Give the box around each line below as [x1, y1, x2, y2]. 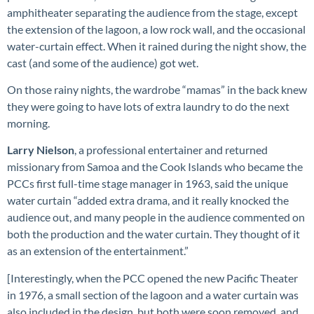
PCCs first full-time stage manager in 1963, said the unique [7, 177, 288, 191]
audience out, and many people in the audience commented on [7, 210, 305, 224]
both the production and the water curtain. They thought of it [7, 227, 300, 241]
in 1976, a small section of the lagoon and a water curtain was [7, 287, 299, 301]
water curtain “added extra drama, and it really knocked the [7, 193, 289, 207]
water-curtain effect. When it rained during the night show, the [7, 39, 306, 53]
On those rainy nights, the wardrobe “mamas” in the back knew [7, 83, 307, 97]
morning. [7, 116, 52, 130]
